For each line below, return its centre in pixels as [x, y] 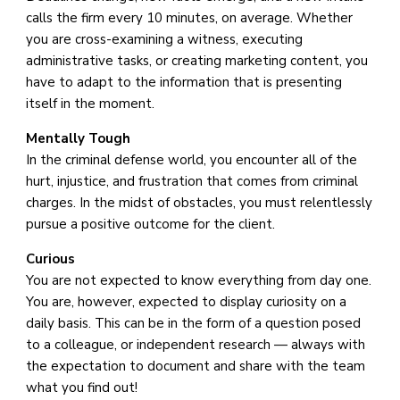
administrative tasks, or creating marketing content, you [197, 61]
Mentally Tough [78, 138]
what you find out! [83, 387]
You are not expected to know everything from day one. [199, 280]
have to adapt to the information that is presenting [184, 82]
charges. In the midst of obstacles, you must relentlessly [199, 203]
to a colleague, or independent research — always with [196, 345]
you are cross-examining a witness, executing [164, 39]
